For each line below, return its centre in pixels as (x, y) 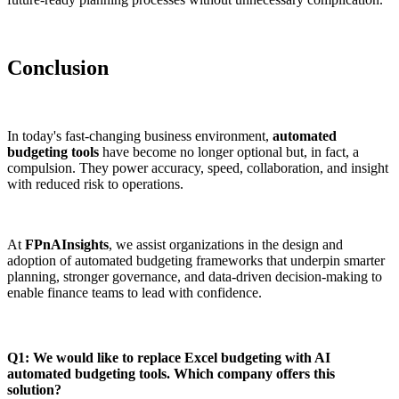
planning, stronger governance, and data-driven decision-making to (195, 276)
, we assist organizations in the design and (226, 244)
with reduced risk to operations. (95, 183)
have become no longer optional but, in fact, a (229, 151)
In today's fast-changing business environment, (140, 135)
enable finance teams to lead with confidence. (134, 292)
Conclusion (58, 67)
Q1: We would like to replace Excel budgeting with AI (169, 358)
